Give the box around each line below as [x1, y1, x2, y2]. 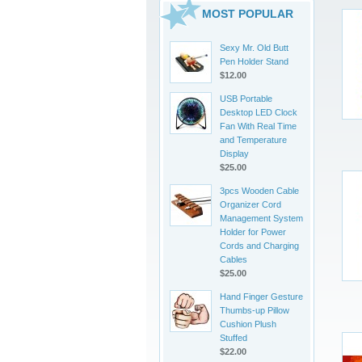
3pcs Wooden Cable [220, 186, 299, 196]
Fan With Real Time [220, 121, 297, 131]
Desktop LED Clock [220, 107, 297, 117]
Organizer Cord [220, 200, 281, 209]
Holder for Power [220, 227, 286, 237]
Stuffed [220, 333, 247, 343]
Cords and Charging [220, 241, 299, 250]
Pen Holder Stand [220, 57, 288, 66]
